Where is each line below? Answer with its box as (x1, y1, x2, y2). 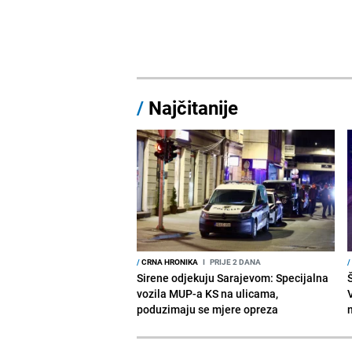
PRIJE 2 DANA (208, 255, 262, 267)
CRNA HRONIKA (140, 255, 199, 267)
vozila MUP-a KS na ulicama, (137, 285, 279, 301)
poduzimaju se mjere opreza (137, 301, 279, 317)
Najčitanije (148, 94, 239, 120)
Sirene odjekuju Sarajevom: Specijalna (137, 269, 329, 285)
